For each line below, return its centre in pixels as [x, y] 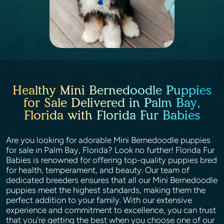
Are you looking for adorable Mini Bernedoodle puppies [108, 140]
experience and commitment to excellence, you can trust [111, 210]
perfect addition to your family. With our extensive [99, 200]
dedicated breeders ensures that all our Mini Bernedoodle [112, 180]
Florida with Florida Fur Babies [112, 115]
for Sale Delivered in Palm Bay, [112, 102]
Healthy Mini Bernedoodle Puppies [112, 90]
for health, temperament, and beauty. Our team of [98, 170]
